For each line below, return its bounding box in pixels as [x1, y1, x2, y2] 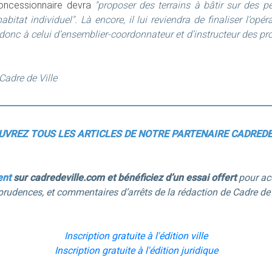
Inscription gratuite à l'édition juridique [54, 244, 218, 256]
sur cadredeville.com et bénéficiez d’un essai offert [10, 171, 236, 183]
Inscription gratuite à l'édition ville [64, 229, 208, 242]
